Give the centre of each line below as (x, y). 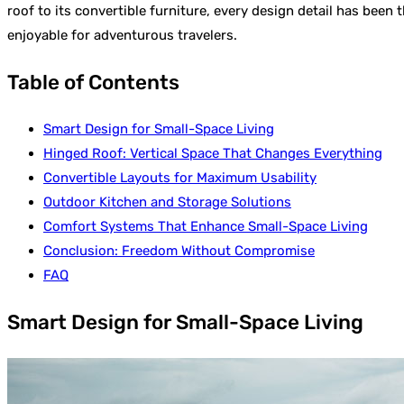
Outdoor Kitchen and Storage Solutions (167, 202)
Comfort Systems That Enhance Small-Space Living (206, 227)
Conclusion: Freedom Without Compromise (179, 251)
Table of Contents (93, 82)
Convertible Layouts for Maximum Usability (180, 178)
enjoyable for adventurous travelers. (122, 35)
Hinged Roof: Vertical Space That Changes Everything (213, 154)
